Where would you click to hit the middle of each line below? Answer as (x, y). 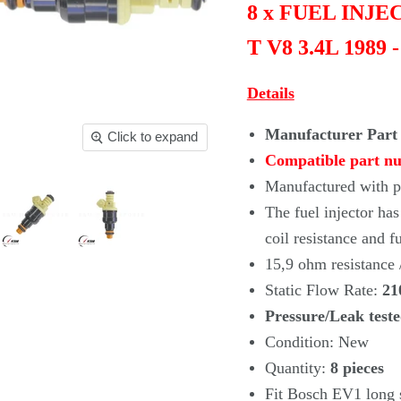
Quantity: (297, 368)
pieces (363, 368)
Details (270, 94)
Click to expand (152, 137)
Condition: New (316, 342)
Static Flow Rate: (323, 290)
